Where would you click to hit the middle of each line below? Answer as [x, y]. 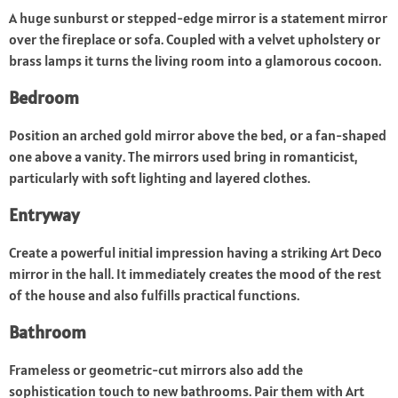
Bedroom [44, 98]
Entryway [44, 215]
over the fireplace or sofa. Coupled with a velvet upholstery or [195, 40]
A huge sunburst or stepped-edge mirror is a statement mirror [198, 18]
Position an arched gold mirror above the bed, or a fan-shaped [198, 135]
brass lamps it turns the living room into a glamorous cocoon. [195, 61]
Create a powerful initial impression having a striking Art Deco [195, 253]
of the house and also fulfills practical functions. [154, 295]
